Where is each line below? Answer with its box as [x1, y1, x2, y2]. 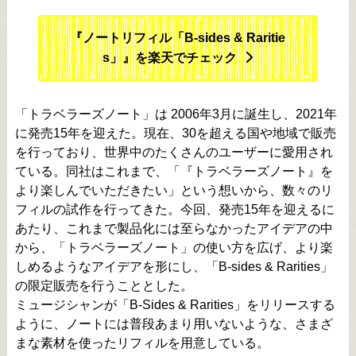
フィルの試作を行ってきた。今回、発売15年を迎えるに [14, 202, 335, 216]
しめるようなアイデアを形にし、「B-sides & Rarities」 [14, 259, 333, 273]
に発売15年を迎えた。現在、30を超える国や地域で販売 [14, 126, 336, 140]
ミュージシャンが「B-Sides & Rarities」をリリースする [14, 297, 335, 311]
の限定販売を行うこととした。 [14, 278, 193, 292]
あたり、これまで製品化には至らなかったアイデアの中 [14, 221, 333, 235]
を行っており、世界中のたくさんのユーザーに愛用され [14, 145, 333, 159]
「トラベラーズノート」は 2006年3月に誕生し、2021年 [14, 106, 337, 121]
